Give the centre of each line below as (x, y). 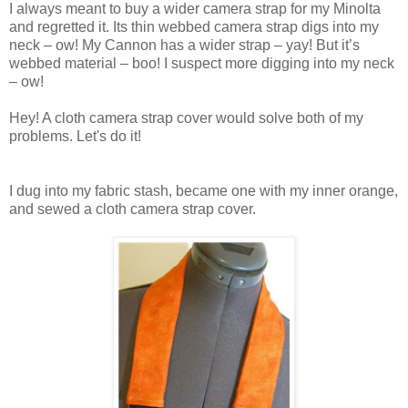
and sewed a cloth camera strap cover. (133, 209)
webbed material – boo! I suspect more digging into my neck (202, 63)
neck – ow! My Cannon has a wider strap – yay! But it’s (184, 45)
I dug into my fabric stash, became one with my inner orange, (204, 190)
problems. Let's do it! (75, 136)
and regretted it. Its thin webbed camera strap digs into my (194, 26)
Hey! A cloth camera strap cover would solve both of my (186, 117)
